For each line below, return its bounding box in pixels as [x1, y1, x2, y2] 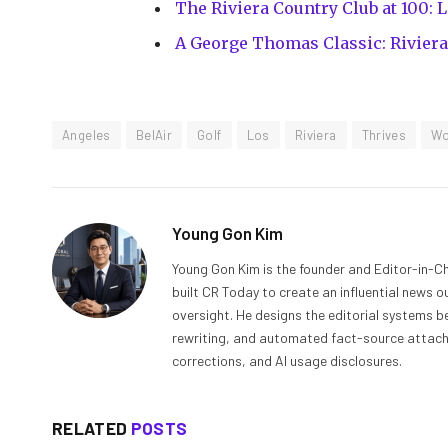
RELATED [52, 417, 131, 438]
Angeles [62, 126, 111, 143]
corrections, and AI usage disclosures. [172, 351, 402, 369]
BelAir [135, 126, 173, 143]
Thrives [361, 126, 407, 143]
